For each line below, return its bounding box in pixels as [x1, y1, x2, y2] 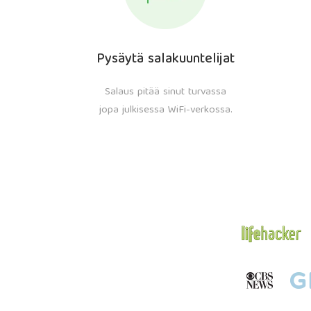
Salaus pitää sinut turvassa [105, 83, 227, 101]
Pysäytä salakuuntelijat [96, 47, 235, 72]
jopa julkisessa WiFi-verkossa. [99, 101, 233, 119]
